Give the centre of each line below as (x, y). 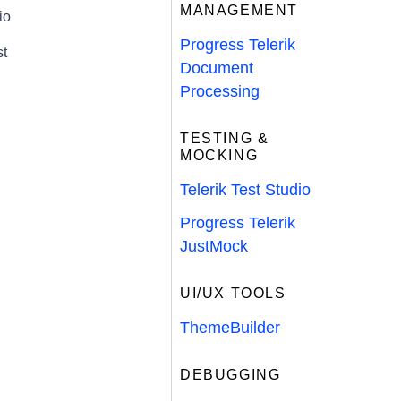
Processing (220, 91)
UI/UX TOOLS (233, 293)
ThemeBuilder (230, 328)
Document (217, 68)
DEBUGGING (230, 375)
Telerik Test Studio (245, 190)
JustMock (214, 246)
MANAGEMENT (239, 10)
